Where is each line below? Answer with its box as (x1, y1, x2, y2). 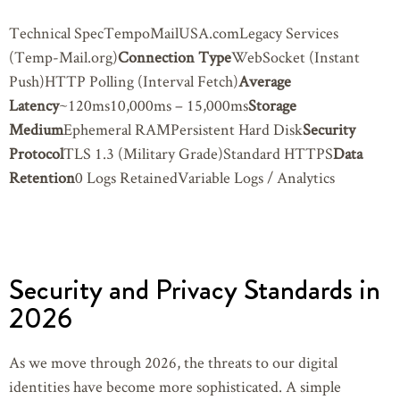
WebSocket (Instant (231, 46, 360, 67)
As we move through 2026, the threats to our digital (9, 351, 337, 372)
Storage (248, 94, 296, 115)
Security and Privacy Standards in (9, 268, 380, 310)
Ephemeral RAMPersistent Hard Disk (63, 118, 303, 139)
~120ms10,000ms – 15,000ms (59, 94, 248, 115)
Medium (9, 118, 63, 139)
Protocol (9, 142, 63, 163)
